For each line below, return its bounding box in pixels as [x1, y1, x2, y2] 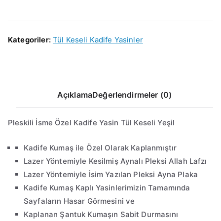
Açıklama [57, 90, 93, 100]
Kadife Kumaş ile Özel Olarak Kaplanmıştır [24, 143, 177, 153]
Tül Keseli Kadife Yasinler [52, 35, 143, 45]
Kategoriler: [8, 35, 53, 45]
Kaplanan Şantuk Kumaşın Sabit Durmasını [24, 210, 178, 220]
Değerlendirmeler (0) [92, 90, 172, 100]
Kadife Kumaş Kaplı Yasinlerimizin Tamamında [24, 183, 190, 193]
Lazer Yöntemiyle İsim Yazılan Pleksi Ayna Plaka [24, 170, 198, 180]
